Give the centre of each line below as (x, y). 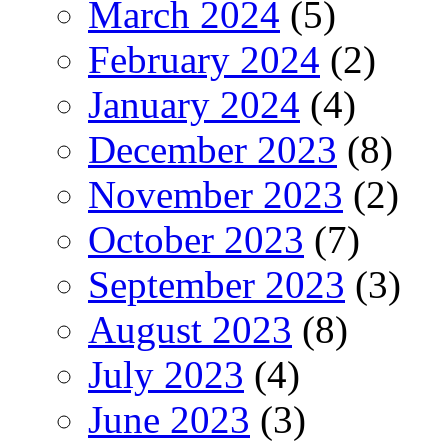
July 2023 (166, 374)
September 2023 (216, 284)
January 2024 (194, 104)
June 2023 (169, 419)
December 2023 (212, 149)
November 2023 (215, 194)
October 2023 (196, 239)
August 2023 (190, 329)
